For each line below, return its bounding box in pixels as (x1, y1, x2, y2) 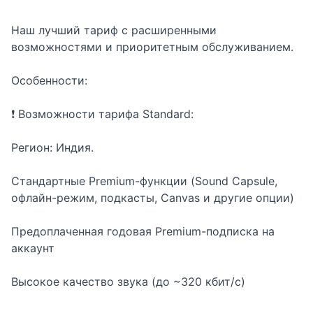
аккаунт (11, 240, 54, 255)
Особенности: (11, 73, 87, 87)
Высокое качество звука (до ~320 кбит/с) (11, 274, 245, 289)
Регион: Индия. (11, 140, 94, 154)
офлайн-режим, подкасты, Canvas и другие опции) (11, 190, 294, 205)
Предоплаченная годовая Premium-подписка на (11, 224, 275, 238)
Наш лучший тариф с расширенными (11, 22, 217, 37)
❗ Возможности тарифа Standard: (11, 106, 194, 121)
